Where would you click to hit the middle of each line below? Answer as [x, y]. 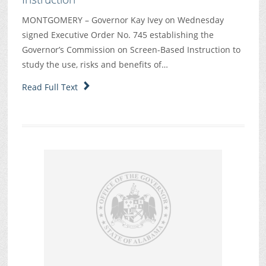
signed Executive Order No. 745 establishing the [118, 35]
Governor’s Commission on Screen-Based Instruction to [131, 50]
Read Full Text [52, 87]
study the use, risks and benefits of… [95, 65]
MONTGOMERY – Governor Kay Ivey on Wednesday [123, 20]
